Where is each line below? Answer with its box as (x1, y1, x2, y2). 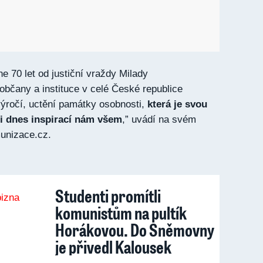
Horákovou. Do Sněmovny (55, 218, 214, 241)
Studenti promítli (55, 184, 161, 207)
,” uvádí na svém (122, 114, 196, 125)
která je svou (147, 99, 207, 110)
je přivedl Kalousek (55, 235, 171, 258)
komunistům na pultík (55, 201, 187, 224)
